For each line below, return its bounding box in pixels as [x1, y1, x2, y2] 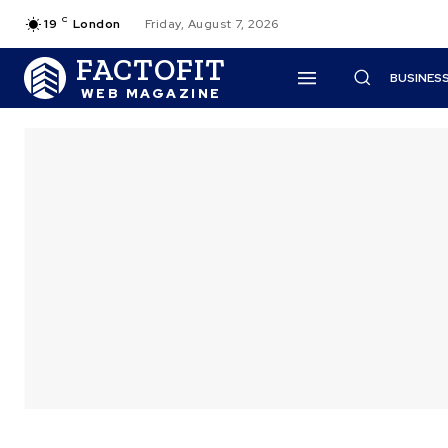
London [72, 16, 121, 32]
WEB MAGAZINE [80, 84, 222, 102]
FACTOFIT [76, 51, 226, 88]
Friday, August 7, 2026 [144, 16, 279, 32]
